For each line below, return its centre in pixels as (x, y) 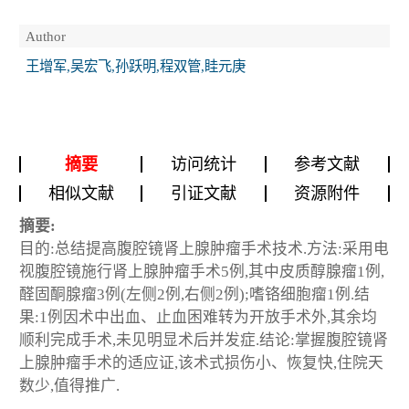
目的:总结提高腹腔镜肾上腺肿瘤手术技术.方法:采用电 (204, 248)
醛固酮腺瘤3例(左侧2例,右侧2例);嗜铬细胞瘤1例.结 (194, 294)
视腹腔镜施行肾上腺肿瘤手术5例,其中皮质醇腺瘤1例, (202, 271)
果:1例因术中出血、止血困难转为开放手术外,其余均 (198, 317)
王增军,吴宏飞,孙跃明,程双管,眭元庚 (136, 67)
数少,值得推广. (69, 385)
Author (46, 36)
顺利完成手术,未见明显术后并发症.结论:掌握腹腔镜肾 (204, 340)
